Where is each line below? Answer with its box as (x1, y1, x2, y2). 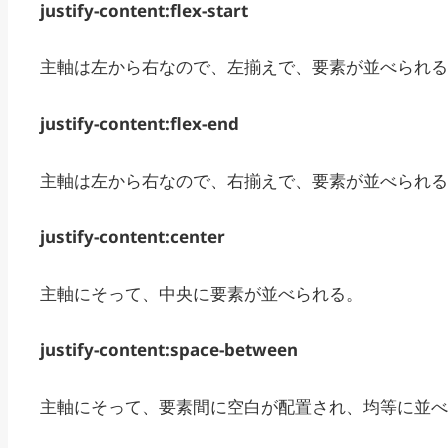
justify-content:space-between (40, 338, 298, 362)
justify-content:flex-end (40, 112, 239, 136)
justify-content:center (40, 225, 225, 249)
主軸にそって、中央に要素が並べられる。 (40, 281, 363, 305)
